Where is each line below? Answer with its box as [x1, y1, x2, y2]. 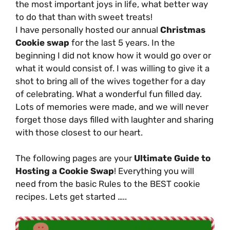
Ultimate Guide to [134, 153, 210, 164]
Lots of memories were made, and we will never [15, 101, 208, 112]
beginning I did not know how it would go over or [15, 50, 211, 61]
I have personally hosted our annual [15, 24, 160, 35]
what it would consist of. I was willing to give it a [15, 63, 209, 73]
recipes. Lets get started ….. [15, 191, 127, 202]
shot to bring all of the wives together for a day [15, 75, 205, 86]
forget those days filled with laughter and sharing [15, 114, 214, 125]
